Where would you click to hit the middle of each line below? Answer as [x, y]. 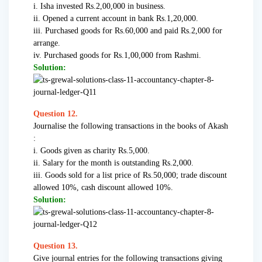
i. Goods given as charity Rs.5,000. [92, 151]
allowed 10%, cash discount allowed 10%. [103, 188]
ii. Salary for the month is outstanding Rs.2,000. [113, 163]
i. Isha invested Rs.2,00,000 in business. [99, 6]
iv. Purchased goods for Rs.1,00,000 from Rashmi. [117, 56]
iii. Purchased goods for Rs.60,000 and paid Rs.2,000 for [128, 31]
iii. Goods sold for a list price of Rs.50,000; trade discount [130, 175]
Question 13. [56, 246]
